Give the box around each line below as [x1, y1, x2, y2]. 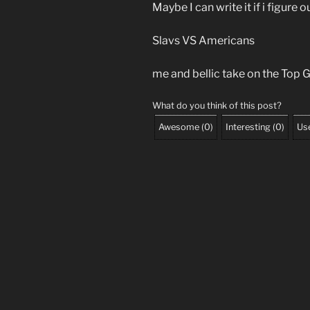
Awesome [158, 121, 199, 132]
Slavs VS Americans [152, 33, 255, 47]
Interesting [226, 121, 271, 132]
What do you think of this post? [152, 100, 282, 111]
